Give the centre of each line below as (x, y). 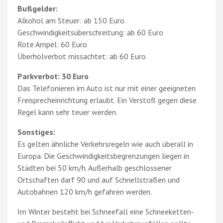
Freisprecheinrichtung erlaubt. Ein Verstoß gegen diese (107, 100)
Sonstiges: (36, 132)
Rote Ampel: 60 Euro (52, 45)
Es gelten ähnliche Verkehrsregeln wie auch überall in (105, 144)
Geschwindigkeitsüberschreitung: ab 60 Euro (90, 33)
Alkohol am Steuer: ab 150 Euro (71, 21)
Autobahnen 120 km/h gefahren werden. (85, 192)
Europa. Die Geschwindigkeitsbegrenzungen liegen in (103, 156)
